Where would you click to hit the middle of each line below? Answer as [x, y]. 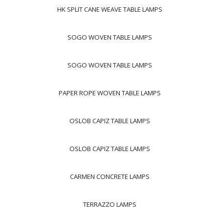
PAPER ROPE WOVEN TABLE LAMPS [109, 93]
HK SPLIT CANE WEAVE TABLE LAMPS [109, 9]
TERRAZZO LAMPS [109, 204]
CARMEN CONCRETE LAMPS [109, 176]
